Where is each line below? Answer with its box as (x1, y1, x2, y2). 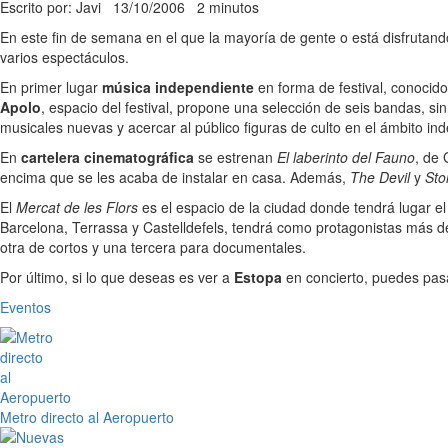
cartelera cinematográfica (21, 147, 194, 167)
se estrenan (194, 147, 277, 167)
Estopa (234, 267, 282, 287)
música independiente (102, 77, 254, 97)
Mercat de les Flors (16, 197, 138, 217)
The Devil (350, 167, 410, 187)
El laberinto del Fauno (277, 147, 415, 167)
